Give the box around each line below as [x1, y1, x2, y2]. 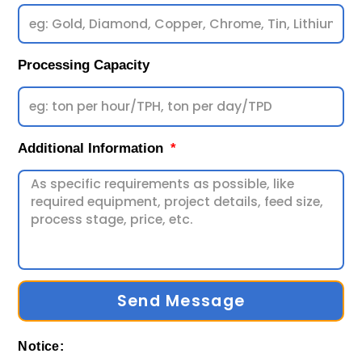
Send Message [116, 290, 246, 313]
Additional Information [18, 141, 168, 157]
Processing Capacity [18, 57, 150, 74]
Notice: [18, 339, 65, 354]
